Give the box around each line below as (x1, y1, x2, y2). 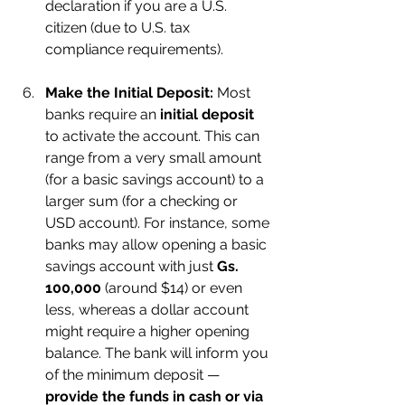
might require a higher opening (45, 323, 253, 340)
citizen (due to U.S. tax (45, 19, 193, 36)
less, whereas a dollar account (45, 301, 252, 318)
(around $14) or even (101, 279, 246, 297)
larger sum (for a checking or (45, 193, 241, 210)
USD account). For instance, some (45, 214, 273, 231)
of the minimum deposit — (45, 366, 223, 383)
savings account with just (45, 258, 217, 275)
